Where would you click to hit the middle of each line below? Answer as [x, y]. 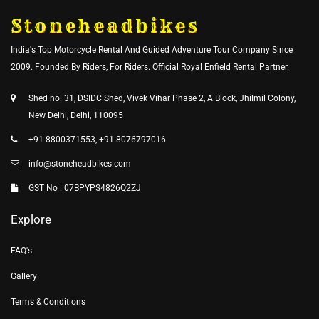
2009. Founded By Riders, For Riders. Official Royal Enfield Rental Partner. [150, 67]
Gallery [24, 276]
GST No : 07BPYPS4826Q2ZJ [85, 188]
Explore [31, 219]
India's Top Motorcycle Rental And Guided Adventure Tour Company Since [152, 49]
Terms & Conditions [48, 302]
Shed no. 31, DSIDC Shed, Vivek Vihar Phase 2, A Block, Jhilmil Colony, [162, 98]
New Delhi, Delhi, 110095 [76, 115]
